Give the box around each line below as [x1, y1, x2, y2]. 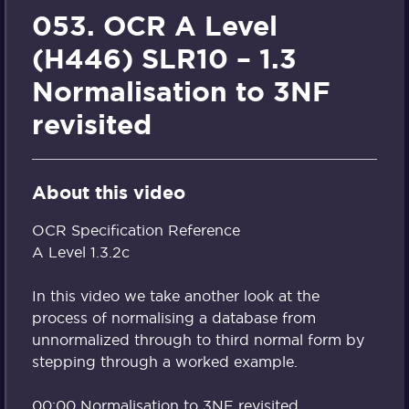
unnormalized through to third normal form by [32, 330, 364, 349]
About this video [32, 181, 185, 205]
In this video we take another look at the [32, 286, 320, 305]
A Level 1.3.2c [32, 242, 130, 261]
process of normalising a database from [32, 308, 316, 327]
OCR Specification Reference [32, 220, 240, 239]
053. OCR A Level [32, 7, 278, 45]
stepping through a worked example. [32, 351, 298, 371]
